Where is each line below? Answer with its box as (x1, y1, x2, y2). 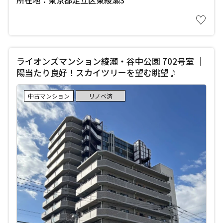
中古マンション (27, 91, 70, 100)
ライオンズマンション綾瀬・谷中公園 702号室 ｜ (16, 54, 205, 67)
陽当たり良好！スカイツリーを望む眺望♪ (16, 66, 177, 79)
